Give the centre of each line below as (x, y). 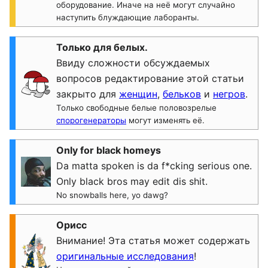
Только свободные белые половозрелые (136, 108)
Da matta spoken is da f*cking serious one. (154, 166)
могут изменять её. (165, 120)
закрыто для (88, 94)
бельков (182, 94)
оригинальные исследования (125, 256)
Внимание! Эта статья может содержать (153, 240)
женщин (138, 94)
